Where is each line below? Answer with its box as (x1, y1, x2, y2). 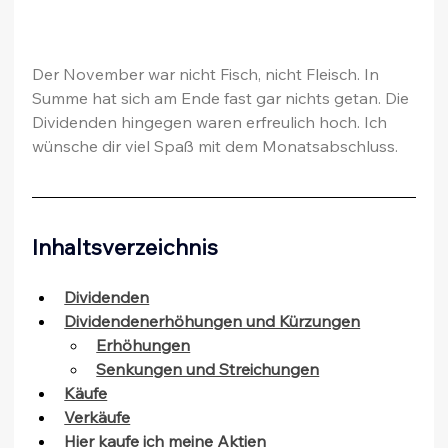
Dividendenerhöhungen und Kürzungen (64, 311, 361, 332)
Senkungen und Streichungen (96, 359, 320, 380)
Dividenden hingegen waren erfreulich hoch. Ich (32, 112, 392, 133)
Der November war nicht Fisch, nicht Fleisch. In (32, 64, 384, 85)
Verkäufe (64, 407, 131, 428)
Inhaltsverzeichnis (32, 233, 219, 262)
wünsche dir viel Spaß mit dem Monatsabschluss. (32, 136, 399, 157)
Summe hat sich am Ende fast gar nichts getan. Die (32, 88, 414, 109)
